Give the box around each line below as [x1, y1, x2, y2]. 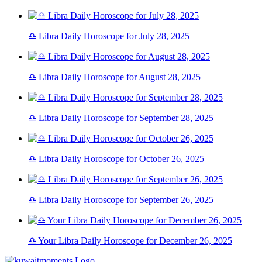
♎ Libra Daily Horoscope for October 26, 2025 [28, 154, 204, 164]
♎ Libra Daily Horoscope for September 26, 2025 [28, 195, 213, 205]
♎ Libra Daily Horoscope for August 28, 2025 [28, 72, 201, 82]
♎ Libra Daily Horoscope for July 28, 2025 [28, 31, 189, 42]
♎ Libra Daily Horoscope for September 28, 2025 [28, 113, 213, 123]
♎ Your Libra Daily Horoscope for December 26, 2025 [28, 236, 232, 246]
